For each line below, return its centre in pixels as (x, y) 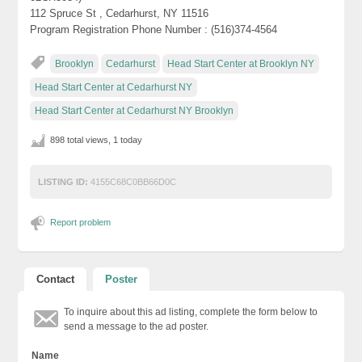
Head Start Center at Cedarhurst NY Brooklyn (135, 110)
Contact (56, 279)
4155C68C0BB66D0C (133, 181)
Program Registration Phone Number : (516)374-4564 (154, 29)
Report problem (81, 222)
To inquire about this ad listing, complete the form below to (191, 311)
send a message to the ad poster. (137, 326)
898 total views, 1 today (97, 139)
